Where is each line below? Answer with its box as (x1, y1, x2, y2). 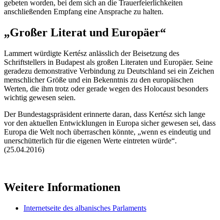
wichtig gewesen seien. (4, 93, 76, 102)
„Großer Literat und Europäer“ (4, 26, 169, 39)
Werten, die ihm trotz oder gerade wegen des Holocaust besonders (4, 84, 208, 93)
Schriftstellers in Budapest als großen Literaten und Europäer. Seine (4, 58, 213, 67)
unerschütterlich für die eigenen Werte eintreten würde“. (4, 137, 177, 145)
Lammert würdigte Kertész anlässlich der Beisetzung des (4, 49, 179, 58)
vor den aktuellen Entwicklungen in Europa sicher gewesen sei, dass (4, 119, 216, 128)
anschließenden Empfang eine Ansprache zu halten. (4, 7, 164, 16)
